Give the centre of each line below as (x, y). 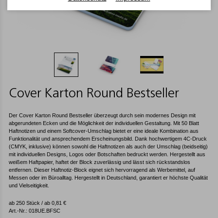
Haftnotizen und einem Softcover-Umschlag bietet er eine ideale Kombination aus (104, 131)
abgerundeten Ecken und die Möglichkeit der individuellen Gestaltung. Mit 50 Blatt (104, 123)
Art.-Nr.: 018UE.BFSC (35, 211)
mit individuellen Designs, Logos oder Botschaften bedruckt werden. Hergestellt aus (107, 154)
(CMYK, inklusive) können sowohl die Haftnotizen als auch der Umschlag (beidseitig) (108, 146)
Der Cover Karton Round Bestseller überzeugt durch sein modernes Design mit (102, 115)
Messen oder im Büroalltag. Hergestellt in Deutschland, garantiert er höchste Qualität (108, 178)
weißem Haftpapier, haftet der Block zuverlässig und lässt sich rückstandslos (100, 162)
